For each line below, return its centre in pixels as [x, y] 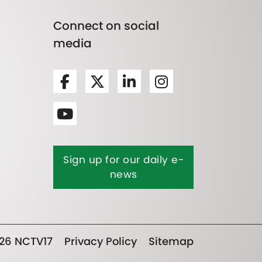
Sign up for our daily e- [123, 160]
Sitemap [171, 242]
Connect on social [106, 26]
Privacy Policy [101, 242]
